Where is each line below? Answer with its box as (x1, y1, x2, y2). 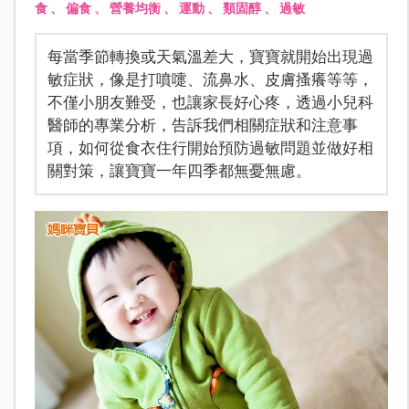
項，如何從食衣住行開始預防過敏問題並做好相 (47, 138, 373, 157)
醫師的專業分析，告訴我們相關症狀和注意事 (47, 115, 358, 134)
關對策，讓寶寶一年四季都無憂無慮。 (47, 161, 311, 180)
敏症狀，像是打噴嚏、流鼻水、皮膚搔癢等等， (47, 69, 373, 89)
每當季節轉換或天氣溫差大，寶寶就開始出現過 (47, 47, 373, 66)
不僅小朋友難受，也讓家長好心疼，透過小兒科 (47, 92, 373, 111)
